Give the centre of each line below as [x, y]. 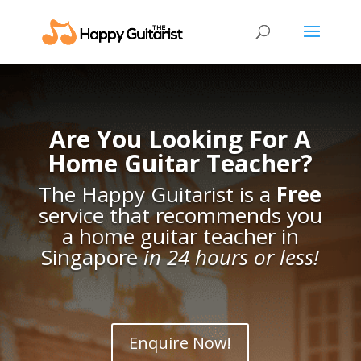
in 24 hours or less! [232, 257]
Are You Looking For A [180, 139]
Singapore [93, 257]
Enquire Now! [180, 343]
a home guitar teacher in [180, 236]
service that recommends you [180, 215]
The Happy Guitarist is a [158, 194]
